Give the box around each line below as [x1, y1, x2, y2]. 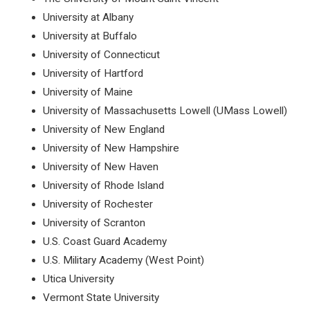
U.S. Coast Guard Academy [43, 235, 167, 248]
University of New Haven [43, 161, 159, 173]
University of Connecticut [43, 48, 161, 61]
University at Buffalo [43, 30, 138, 42]
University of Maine [43, 86, 134, 98]
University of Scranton [43, 217, 146, 229]
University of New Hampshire [43, 142, 180, 154]
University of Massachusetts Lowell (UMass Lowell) [43, 104, 288, 117]
